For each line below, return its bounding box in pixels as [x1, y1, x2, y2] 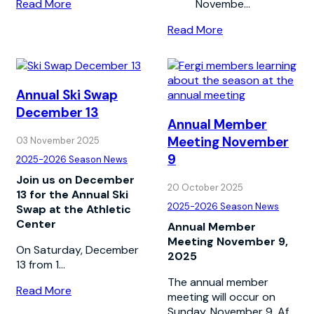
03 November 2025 [16, 134, 100, 146]
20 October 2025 [168, 181, 243, 193]
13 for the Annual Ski [16, 186, 128, 202]
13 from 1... [16, 257, 65, 272]
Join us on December [16, 172, 135, 187]
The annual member [168, 274, 268, 289]
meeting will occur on [168, 289, 275, 304]
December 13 [16, 103, 99, 121]
